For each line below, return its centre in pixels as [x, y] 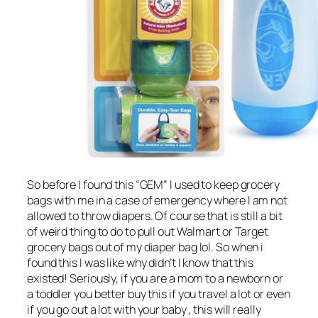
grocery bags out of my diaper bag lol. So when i [146, 247]
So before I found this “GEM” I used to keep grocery [153, 184]
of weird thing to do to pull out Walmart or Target [148, 231]
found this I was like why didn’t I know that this [141, 262]
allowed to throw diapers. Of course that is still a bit [155, 215]
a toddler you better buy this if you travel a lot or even [159, 294]
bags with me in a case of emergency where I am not [157, 200]
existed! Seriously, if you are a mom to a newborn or [155, 278]
